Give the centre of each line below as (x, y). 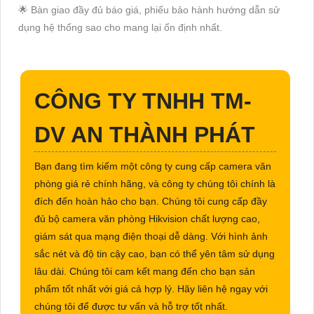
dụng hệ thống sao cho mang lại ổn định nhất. (120, 27)
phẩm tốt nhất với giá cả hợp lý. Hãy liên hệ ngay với (151, 288)
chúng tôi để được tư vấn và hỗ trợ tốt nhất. (131, 306)
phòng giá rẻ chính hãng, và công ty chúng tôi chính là (155, 183)
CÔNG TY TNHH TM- (143, 101)
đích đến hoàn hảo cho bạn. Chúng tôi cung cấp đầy (151, 201)
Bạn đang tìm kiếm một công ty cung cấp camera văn (153, 166)
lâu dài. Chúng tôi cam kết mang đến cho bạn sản (145, 271)
